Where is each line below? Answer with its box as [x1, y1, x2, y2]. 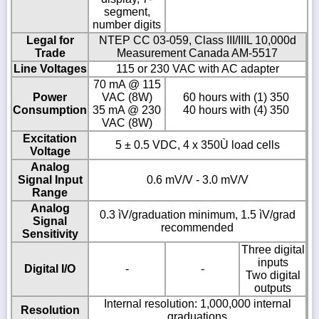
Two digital [245, 269, 300, 282]
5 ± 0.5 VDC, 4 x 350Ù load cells [115, 139, 280, 152]
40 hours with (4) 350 [182, 104, 289, 117]
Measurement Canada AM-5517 [117, 47, 278, 60]
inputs [257, 256, 288, 269]
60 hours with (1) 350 [182, 91, 289, 104]
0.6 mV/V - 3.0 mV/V [146, 174, 249, 187]
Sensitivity [21, 228, 78, 241]
